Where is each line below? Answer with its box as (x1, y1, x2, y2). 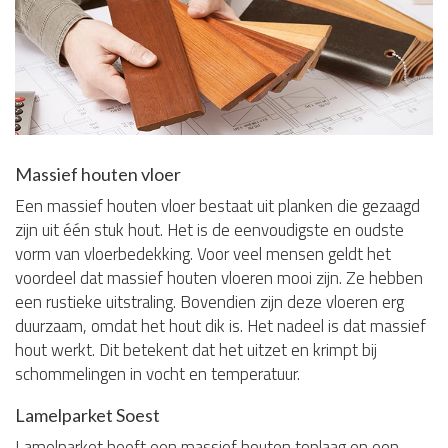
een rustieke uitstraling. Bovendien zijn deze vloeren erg (15, 288, 404, 315)
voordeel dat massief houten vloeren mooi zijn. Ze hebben (15, 264, 423, 291)
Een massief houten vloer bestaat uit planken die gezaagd (15, 192, 420, 219)
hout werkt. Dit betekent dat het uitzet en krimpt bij (15, 336, 377, 363)
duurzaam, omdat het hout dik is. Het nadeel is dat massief (15, 312, 426, 339)
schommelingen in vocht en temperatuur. (15, 360, 300, 387)
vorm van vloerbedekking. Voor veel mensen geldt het (15, 240, 391, 267)
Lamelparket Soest (15, 403, 160, 426)
